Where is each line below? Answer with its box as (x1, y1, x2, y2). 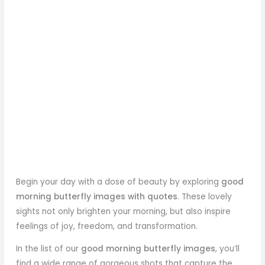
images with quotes (93, 190, 178, 202)
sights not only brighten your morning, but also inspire (16, 205, 231, 217)
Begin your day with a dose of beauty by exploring (16, 176, 222, 188)
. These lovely (177, 190, 232, 202)
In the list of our (16, 243, 82, 255)
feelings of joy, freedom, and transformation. (16, 220, 198, 232)
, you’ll (215, 243, 240, 255)
